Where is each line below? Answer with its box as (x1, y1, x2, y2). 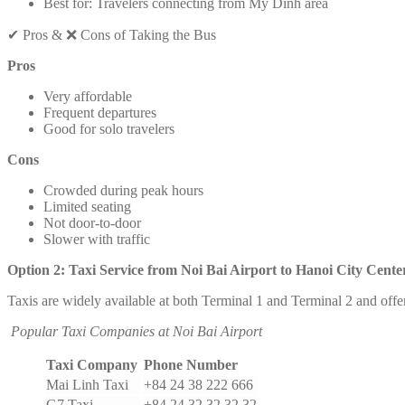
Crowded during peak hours (43, 182, 203, 198)
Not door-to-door (43, 214, 141, 231)
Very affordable (43, 88, 132, 104)
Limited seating (43, 198, 131, 214)
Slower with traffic (43, 231, 150, 247)
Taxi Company (46, 356, 137, 372)
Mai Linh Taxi (46, 376, 128, 392)
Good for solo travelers (43, 120, 174, 137)
